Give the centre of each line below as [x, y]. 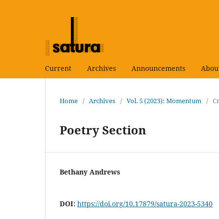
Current [58, 68]
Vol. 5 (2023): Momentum [164, 100]
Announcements [158, 68]
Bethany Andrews [90, 172]
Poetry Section [103, 130]
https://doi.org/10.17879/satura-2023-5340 [145, 203]
